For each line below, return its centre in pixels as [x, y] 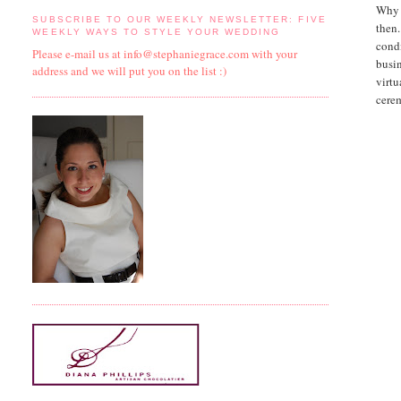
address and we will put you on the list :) [130, 70]
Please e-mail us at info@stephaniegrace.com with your [165, 53]
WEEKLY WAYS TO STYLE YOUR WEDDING [157, 32]
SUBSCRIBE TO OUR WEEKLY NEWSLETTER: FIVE [179, 20]
